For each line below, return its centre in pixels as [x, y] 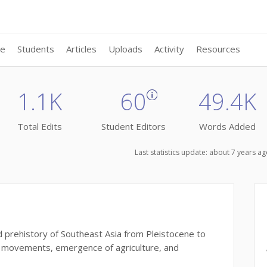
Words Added [227, 127]
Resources [218, 49]
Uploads [126, 49]
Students [36, 49]
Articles [82, 49]
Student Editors [133, 127]
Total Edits [40, 127]
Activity [170, 49]
